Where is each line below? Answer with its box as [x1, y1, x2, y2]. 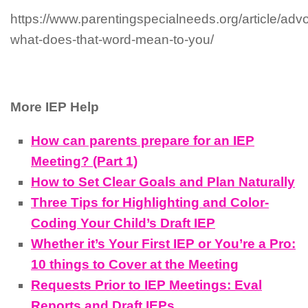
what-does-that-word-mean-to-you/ [10, 32, 214, 47]
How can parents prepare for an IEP [31, 133, 254, 148]
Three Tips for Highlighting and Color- [31, 195, 269, 210]
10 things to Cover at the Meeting [31, 256, 239, 272]
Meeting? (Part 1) [31, 153, 137, 168]
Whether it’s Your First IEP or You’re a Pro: [31, 236, 296, 251]
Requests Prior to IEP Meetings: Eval [31, 277, 262, 292]
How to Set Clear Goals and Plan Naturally [31, 174, 295, 189]
